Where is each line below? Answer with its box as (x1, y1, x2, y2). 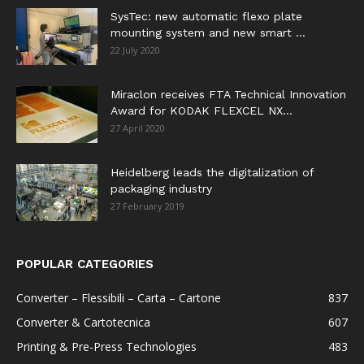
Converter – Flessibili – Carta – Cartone (16, 289, 221, 305)
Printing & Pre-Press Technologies (16, 338, 197, 354)
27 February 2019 (110, 199, 184, 212)
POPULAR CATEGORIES (16, 256, 154, 271)
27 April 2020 (110, 121, 165, 134)
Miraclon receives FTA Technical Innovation (110, 87, 346, 101)
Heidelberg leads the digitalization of (110, 165, 314, 179)
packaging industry (110, 181, 212, 195)
